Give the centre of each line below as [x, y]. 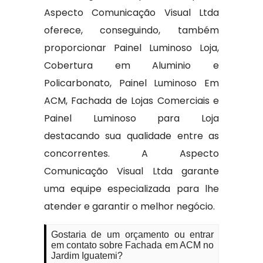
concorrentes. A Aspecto [131, 154]
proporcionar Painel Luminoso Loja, [131, 48]
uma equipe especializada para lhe [131, 189]
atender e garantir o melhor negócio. [129, 207]
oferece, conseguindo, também [131, 31]
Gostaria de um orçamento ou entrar [132, 235]
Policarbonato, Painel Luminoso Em [131, 83]
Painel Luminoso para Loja [131, 119]
